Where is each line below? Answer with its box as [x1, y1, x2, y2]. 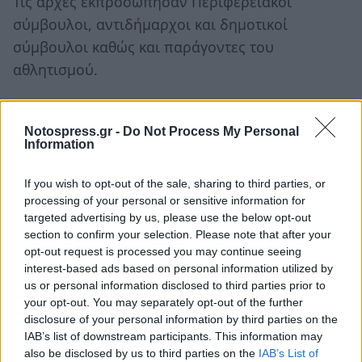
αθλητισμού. [13, 59, 98, 79]
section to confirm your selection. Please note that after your [24, 227, 331, 241]
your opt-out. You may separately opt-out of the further [24, 295, 303, 309]
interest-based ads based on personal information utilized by [24, 261, 333, 275]
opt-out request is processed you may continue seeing [24, 244, 301, 258]
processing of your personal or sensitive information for [24, 193, 305, 207]
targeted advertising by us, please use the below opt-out [24, 210, 311, 224]
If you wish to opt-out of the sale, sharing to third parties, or [24, 176, 326, 190]
